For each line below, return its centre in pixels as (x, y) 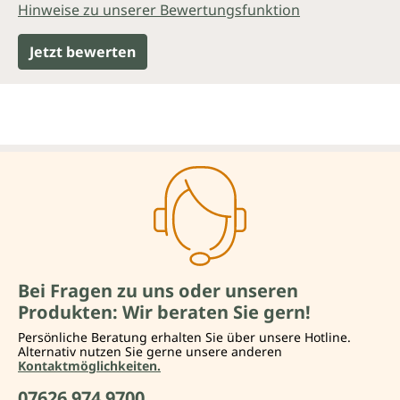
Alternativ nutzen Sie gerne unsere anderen (150, 352)
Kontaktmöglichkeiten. (89, 366)
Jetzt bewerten (83, 52)
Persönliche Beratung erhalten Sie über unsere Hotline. (184, 337)
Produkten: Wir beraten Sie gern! (164, 312)
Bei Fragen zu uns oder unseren (158, 291)
